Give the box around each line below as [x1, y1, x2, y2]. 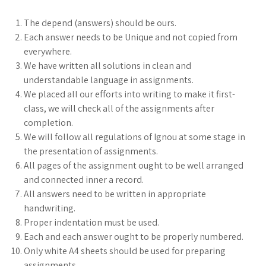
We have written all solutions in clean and [24, 59, 191, 72]
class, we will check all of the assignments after [24, 102, 214, 115]
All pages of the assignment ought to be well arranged [24, 159, 243, 172]
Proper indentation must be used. [24, 216, 159, 229]
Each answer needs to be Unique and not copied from [24, 31, 237, 43]
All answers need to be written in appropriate [24, 188, 206, 200]
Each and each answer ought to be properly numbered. [24, 230, 243, 243]
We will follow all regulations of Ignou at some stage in [24, 131, 245, 143]
